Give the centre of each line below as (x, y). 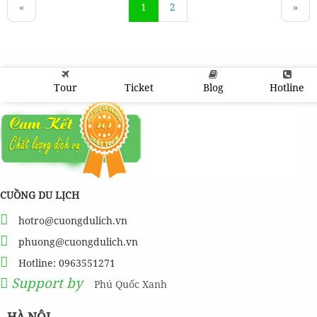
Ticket (139, 88)
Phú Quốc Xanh (131, 284)
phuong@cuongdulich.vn (77, 242)
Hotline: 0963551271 (65, 263)
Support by (47, 283)
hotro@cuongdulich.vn (71, 221)
